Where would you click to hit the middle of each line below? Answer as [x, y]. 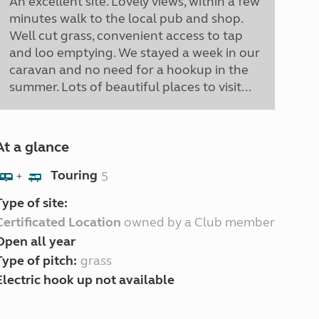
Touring [74, 176]
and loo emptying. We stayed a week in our [134, 53]
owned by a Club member [198, 222]
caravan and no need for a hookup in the [129, 70]
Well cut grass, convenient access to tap [126, 36]
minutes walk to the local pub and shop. [126, 19]
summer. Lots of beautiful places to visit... [130, 87]
